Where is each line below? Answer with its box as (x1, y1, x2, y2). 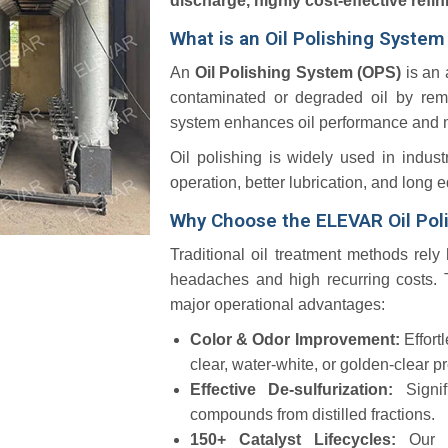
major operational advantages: (170, 296, 385, 313)
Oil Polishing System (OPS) (194, 64, 401, 81)
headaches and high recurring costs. (170, 271, 438, 288)
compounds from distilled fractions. (190, 406, 435, 423)
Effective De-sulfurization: (190, 381, 394, 398)
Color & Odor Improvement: (190, 331, 400, 348)
